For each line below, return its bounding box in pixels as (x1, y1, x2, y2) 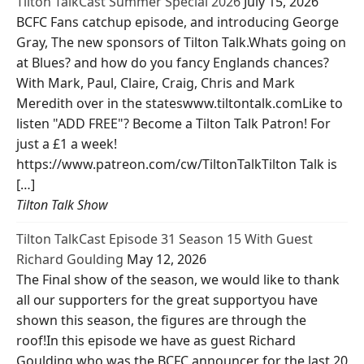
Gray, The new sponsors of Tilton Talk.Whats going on (16, 33, 346, 52)
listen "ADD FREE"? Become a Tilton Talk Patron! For (16, 115, 331, 133)
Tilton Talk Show (16, 196, 108, 214)
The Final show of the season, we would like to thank (16, 271, 340, 289)
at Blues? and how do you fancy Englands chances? (16, 54, 329, 72)
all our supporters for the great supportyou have (16, 291, 318, 310)
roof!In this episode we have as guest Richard (16, 331, 296, 350)
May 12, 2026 (127, 250, 206, 269)
